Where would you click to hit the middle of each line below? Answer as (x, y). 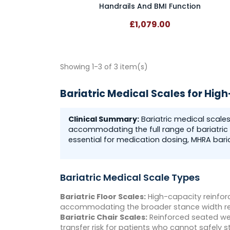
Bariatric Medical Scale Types (130, 178)
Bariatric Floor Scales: (103, 197)
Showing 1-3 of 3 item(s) (104, 67)
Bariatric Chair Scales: (104, 217)
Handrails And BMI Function (150, 6)
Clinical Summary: (104, 119)
